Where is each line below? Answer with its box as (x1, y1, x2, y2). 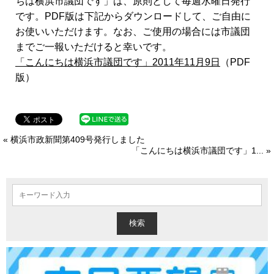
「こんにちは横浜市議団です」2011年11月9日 (15, 57, 220, 68)
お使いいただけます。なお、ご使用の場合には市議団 (15, 26, 250, 37)
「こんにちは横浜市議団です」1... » (131, 146, 271, 156)
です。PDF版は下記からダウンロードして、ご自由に (15, 11, 251, 22)
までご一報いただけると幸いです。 (15, 42, 172, 53)
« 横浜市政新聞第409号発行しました (3, 135, 145, 145)
